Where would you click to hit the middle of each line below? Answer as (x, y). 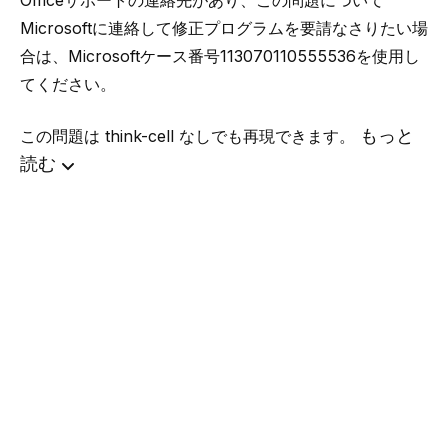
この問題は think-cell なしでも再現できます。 (190, 136)
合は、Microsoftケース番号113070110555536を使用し (220, 56)
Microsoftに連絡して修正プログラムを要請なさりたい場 (224, 28)
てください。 (68, 84)
